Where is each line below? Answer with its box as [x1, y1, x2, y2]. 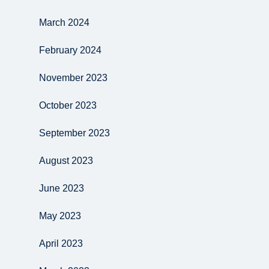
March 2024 [39, 17, 89, 28]
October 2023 [39, 100, 97, 110]
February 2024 [39, 45, 101, 55]
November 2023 [39, 73, 107, 83]
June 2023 [39, 183, 84, 193]
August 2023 [39, 156, 93, 166]
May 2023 [39, 211, 81, 221]
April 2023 [39, 238, 83, 249]
